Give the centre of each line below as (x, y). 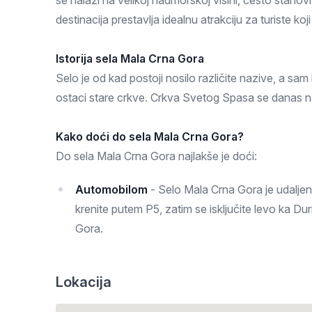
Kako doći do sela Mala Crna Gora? (150, 136)
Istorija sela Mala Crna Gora (130, 58)
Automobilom (111, 189)
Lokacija (84, 282)
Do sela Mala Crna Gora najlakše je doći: (156, 156)
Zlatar (218, 10)
